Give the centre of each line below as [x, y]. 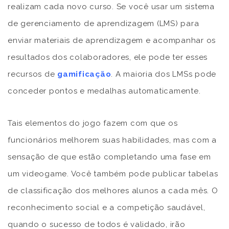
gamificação [84, 74]
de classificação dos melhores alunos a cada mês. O [113, 190]
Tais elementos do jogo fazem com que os [93, 123]
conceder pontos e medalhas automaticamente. [104, 91]
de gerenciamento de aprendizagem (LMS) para [104, 23]
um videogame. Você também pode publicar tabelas [113, 174]
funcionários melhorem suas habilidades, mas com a [112, 140]
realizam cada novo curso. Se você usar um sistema [111, 6]
